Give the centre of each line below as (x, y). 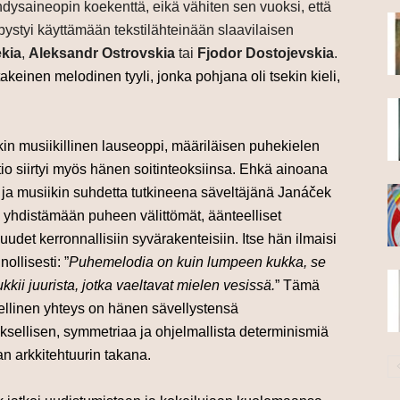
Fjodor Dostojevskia (266, 54)
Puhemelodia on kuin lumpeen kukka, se (197, 262)
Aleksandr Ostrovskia (102, 54)
